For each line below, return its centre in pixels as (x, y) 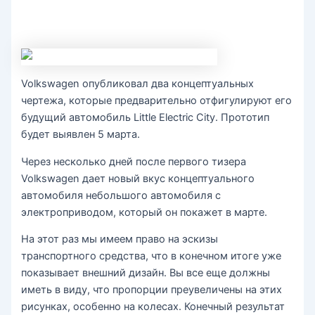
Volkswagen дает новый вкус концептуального (138, 178)
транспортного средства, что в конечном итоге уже (152, 256)
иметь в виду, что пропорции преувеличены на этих (152, 290)
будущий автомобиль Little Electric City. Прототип (146, 118)
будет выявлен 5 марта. (81, 135)
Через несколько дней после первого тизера (134, 161)
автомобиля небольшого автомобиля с (121, 195)
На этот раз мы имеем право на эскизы (120, 239)
